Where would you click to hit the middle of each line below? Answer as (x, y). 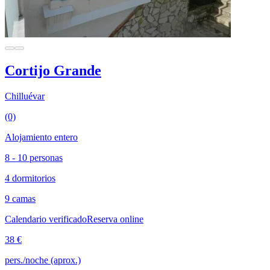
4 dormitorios (30, 178)
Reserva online (115, 219)
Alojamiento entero (41, 137)
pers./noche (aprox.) (43, 260)
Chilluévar (25, 96)
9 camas (20, 198)
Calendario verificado (46, 219)
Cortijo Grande (53, 70)
